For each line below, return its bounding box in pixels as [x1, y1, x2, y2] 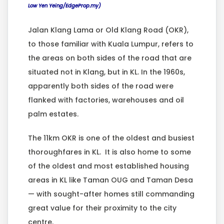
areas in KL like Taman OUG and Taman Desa [28, 174, 193, 185]
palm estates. [28, 108, 78, 119]
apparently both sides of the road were [28, 80, 173, 91]
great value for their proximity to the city [28, 202, 176, 213]
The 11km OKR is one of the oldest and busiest [28, 132, 194, 143]
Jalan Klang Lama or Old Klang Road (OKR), [28, 24, 188, 35]
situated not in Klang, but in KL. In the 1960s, [28, 66, 185, 77]
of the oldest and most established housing [28, 160, 189, 171]
